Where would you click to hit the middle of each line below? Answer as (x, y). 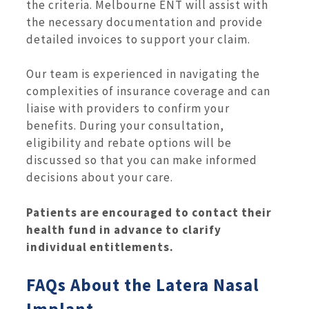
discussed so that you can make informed (142, 160)
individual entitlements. (100, 247)
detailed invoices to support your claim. (138, 39)
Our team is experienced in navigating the (143, 74)
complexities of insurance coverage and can (148, 91)
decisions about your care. (100, 178)
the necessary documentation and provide (144, 22)
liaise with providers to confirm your (128, 109)
